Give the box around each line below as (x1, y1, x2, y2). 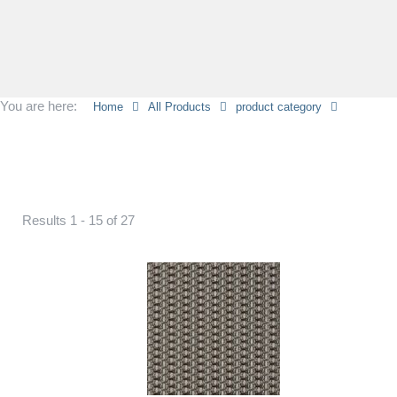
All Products (148, 100, 211, 113)
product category (236, 100, 322, 113)
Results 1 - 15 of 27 (22, 213, 135, 228)
